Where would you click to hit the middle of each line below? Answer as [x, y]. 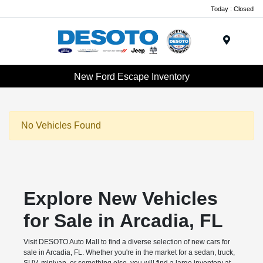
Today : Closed [232, 9]
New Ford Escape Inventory [131, 76]
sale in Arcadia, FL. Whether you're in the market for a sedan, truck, [129, 253]
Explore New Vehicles [120, 199]
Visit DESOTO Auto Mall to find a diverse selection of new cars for [127, 242]
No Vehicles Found [61, 126]
